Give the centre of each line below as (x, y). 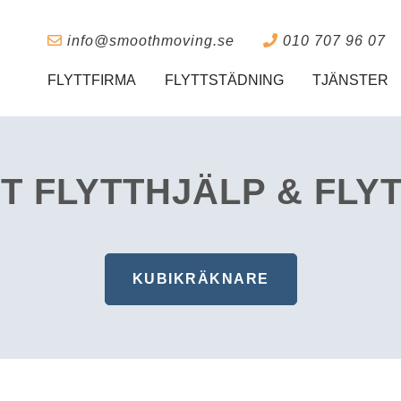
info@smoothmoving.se (149, 41)
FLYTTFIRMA (92, 81)
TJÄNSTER (350, 81)
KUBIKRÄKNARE (200, 278)
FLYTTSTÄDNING (224, 81)
